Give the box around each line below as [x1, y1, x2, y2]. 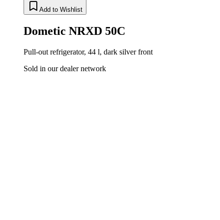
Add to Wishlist [39, 5, 82, 13]
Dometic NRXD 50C [24, 24, 125, 37]
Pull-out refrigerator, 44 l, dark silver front [24, 47, 153, 56]
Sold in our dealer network [24, 64, 106, 73]
